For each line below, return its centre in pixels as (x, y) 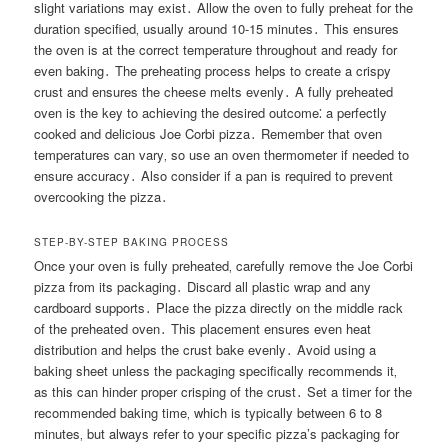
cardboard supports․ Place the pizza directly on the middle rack (219, 307)
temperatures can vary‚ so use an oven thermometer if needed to (222, 155)
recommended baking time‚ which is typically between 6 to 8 (208, 412)
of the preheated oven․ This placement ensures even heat (203, 328)
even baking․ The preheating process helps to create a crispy (213, 71)
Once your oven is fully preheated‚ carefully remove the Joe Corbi (224, 265)
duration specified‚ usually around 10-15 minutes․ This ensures (217, 29)
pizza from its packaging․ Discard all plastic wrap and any (203, 286)
